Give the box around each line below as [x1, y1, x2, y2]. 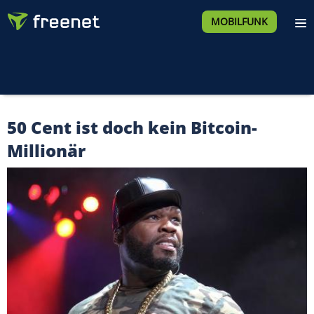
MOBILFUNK [210, 15, 268, 28]
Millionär [7, 139, 86, 162]
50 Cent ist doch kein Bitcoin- [7, 116, 257, 139]
